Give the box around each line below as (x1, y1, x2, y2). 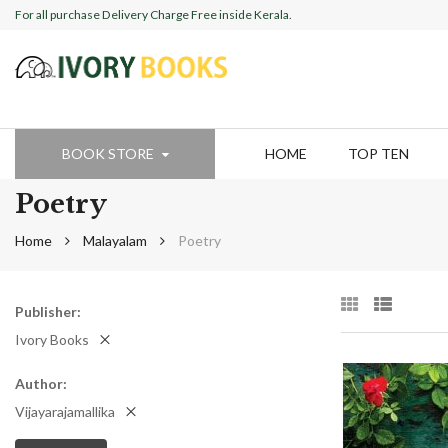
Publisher (15, 303, 77, 320)
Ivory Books (15, 331, 89, 349)
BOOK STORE (61, 145, 154, 162)
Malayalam (83, 232, 147, 249)
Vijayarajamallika (15, 402, 115, 420)
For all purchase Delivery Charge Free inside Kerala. (15, 7, 292, 22)
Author (15, 374, 63, 392)
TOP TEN (348, 145, 409, 162)
